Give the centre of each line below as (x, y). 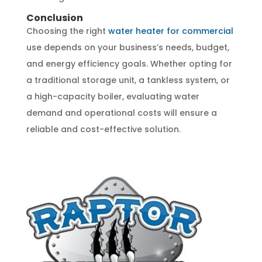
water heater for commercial (170, 31)
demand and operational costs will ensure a (121, 113)
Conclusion (54, 18)
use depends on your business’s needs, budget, (127, 47)
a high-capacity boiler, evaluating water (113, 96)
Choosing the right (67, 31)
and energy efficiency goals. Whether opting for (129, 63)
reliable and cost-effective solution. (103, 129)
